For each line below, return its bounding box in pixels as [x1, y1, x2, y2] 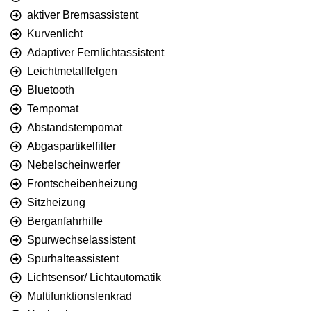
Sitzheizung [27, 196, 85, 209]
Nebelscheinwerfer [27, 159, 120, 171]
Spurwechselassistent [27, 234, 135, 246]
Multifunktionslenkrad [27, 290, 132, 303]
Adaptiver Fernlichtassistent [27, 47, 164, 59]
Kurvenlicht [27, 28, 83, 40]
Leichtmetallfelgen [27, 65, 117, 78]
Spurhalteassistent [27, 253, 119, 265]
